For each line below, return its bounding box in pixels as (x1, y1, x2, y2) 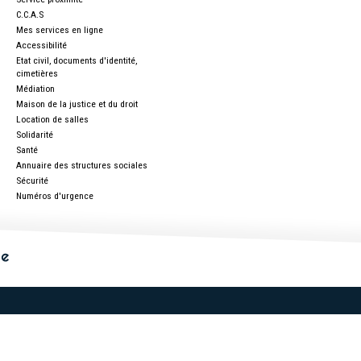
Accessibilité (15, 39, 67, 51)
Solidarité (15, 129, 53, 140)
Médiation (15, 83, 55, 94)
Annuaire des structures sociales (15, 160, 147, 171)
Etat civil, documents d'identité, (15, 55, 137, 66)
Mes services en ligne (15, 24, 103, 35)
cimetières (15, 68, 58, 79)
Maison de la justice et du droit (15, 98, 138, 110)
